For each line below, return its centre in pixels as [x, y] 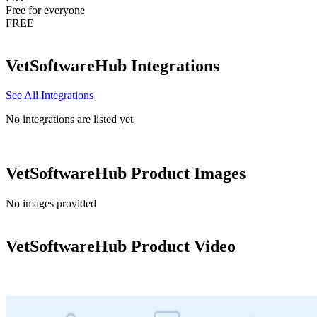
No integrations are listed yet [69, 120]
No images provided [51, 204]
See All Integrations [50, 96]
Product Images [186, 174]
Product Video [181, 247]
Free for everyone [45, 10]
